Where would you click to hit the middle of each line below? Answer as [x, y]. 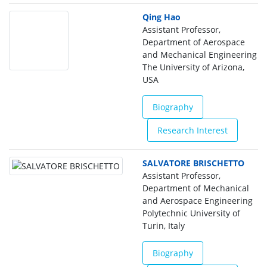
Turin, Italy [164, 226]
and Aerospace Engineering [198, 201]
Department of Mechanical [196, 188]
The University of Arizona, [193, 67]
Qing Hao [162, 17]
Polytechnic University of [191, 213]
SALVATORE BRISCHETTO [193, 163]
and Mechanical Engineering [200, 55]
